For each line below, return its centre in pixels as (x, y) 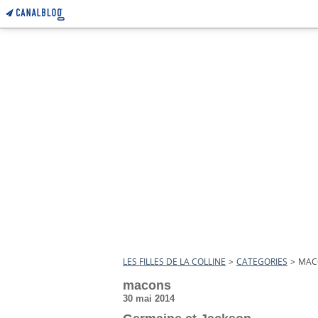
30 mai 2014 (149, 298)
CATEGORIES (262, 262)
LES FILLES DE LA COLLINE (174, 262)
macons (147, 285)
